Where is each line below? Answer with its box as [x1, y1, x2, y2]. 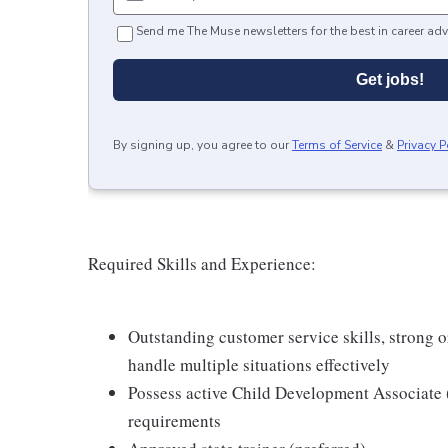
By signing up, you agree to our [113, 137, 289, 153]
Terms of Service [292, 137, 382, 153]
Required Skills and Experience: [88, 252, 316, 275]
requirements [128, 409, 221, 432]
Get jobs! [356, 71, 424, 88]
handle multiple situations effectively [128, 353, 390, 376]
